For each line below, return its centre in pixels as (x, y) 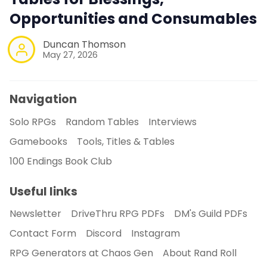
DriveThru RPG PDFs (118, 214)
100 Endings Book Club (61, 161)
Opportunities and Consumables (133, 19)
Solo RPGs (33, 122)
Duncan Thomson (84, 44)
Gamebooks (38, 141)
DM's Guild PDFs (211, 214)
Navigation (43, 99)
